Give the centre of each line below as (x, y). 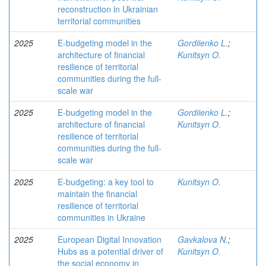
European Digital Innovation (110, 239)
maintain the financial (97, 194)
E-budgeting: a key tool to (106, 182)
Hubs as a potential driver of (110, 251)
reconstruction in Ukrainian (108, 9)
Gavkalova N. (203, 239)
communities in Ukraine (102, 217)
